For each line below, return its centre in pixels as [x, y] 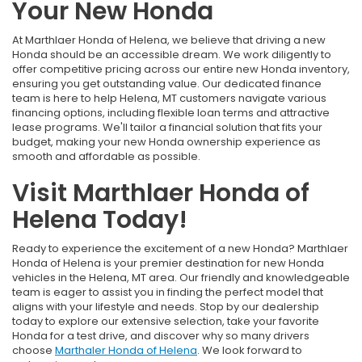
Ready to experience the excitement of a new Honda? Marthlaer [180, 249]
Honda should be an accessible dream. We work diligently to [172, 55]
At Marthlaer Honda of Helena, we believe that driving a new [169, 40]
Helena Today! [100, 220]
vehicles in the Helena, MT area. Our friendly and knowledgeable [181, 278]
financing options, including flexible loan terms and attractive [171, 113]
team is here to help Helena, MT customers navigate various [169, 99]
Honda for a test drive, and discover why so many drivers [161, 336]
